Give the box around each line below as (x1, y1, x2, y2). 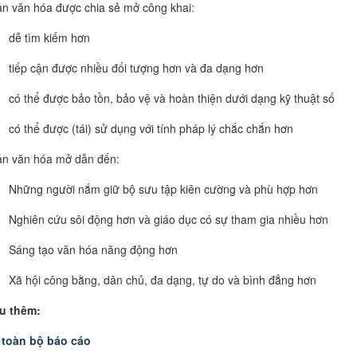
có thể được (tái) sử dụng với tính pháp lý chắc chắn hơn (8, 120, 293, 136)
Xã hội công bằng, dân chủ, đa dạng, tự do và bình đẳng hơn (8, 271, 316, 288)
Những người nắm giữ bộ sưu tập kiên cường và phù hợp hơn (8, 180, 318, 197)
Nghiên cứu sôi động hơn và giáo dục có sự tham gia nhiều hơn (8, 210, 328, 227)
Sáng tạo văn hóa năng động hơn (8, 241, 178, 257)
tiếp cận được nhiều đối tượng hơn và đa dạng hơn (8, 59, 264, 76)
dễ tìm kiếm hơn (8, 29, 90, 45)
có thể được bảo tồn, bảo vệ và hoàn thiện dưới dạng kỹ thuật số (8, 89, 335, 106)
